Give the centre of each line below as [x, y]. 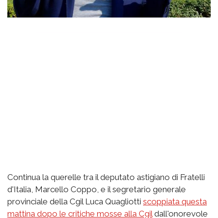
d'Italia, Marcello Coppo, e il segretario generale [97, 189]
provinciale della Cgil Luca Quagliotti [75, 201]
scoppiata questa [175, 201]
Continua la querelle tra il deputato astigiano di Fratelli [106, 177]
